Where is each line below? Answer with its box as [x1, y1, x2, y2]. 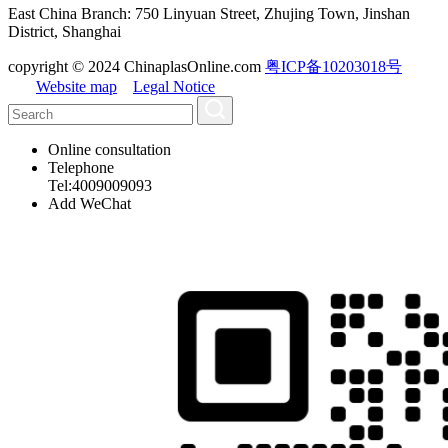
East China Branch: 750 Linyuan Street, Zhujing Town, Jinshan [8, 5, 410, 22]
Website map [36, 78, 117, 95]
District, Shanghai [8, 23, 121, 40]
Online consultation [48, 141, 171, 158]
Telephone [48, 159, 114, 176]
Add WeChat [48, 195, 131, 212]
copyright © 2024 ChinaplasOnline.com [8, 58, 265, 75]
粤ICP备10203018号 [265, 58, 402, 75]
